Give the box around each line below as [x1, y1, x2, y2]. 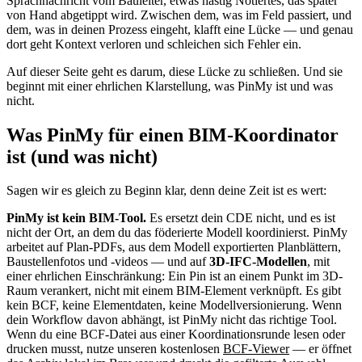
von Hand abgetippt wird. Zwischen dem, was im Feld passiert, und [6, 7, 351, 22]
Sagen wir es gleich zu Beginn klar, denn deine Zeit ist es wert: [6, 183, 326, 198]
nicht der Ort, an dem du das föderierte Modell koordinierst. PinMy [6, 225, 347, 240]
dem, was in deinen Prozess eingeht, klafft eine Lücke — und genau [6, 22, 353, 36]
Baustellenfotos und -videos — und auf [6, 255, 209, 269]
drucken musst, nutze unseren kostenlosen [6, 342, 223, 356]
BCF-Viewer [223, 342, 289, 356]
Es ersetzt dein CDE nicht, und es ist [146, 211, 335, 225]
